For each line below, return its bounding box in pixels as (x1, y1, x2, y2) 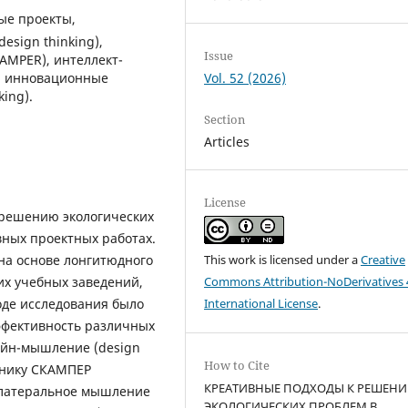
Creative (361, 251, 406, 269)
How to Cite (204, 357, 270, 374)
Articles (204, 133, 250, 151)
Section (204, 111, 246, 128)
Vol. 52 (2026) (204, 69, 287, 87)
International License (204, 295, 319, 312)
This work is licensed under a (204, 251, 362, 269)
